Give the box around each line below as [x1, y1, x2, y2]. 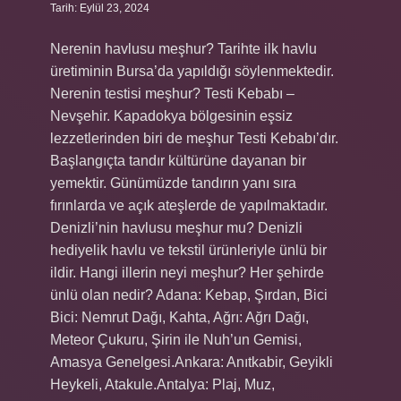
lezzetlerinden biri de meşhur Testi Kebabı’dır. [50, 131, 338, 146]
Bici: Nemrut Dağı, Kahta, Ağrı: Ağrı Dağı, [50, 310, 309, 325]
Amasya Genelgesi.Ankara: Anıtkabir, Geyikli [50, 354, 333, 370]
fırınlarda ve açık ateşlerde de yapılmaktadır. [50, 198, 328, 213]
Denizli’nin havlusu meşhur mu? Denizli [50, 220, 303, 235]
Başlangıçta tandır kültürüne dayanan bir [50, 153, 306, 168]
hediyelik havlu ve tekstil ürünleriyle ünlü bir [50, 243, 327, 258]
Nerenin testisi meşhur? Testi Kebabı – [50, 86, 294, 101]
